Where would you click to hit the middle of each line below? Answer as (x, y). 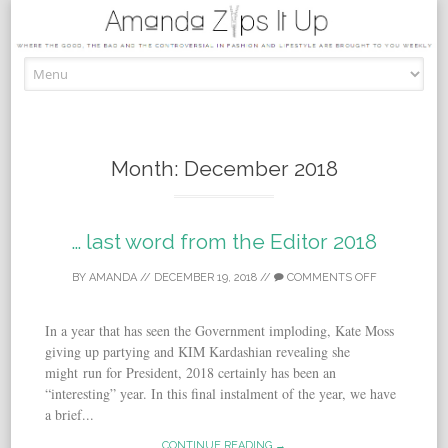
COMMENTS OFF (330, 278)
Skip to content (266, 68)
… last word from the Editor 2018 (224, 242)
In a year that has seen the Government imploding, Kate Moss (220, 331)
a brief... (70, 415)
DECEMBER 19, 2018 (205, 278)
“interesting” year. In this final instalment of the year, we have (221, 394)
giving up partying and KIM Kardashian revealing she (198, 352)
